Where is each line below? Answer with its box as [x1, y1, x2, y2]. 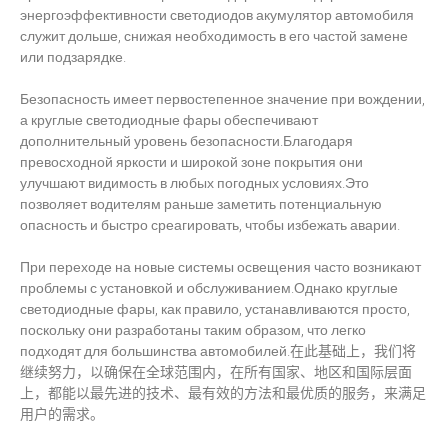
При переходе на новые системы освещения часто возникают [20, 256, 421, 278]
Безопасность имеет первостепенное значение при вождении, [20, 88, 425, 110]
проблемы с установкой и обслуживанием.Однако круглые [20, 277, 398, 299]
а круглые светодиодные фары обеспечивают [20, 109, 318, 131]
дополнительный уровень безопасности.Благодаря [20, 130, 353, 152]
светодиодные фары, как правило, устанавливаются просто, [20, 298, 410, 320]
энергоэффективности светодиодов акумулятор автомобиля [20, 4, 414, 26]
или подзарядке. [20, 46, 126, 68]
